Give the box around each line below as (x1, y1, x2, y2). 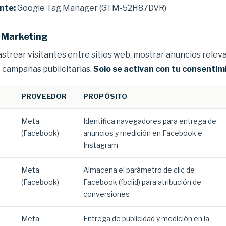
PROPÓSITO (83, 92, 128, 100)
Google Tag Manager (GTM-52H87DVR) (16, 3, 166, 13)
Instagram (83, 141, 118, 149)
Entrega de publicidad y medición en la (83, 214, 209, 223)
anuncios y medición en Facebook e (83, 129, 202, 137)
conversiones (83, 190, 130, 198)
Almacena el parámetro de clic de (83, 165, 195, 174)
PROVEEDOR (21, 92, 67, 100)
